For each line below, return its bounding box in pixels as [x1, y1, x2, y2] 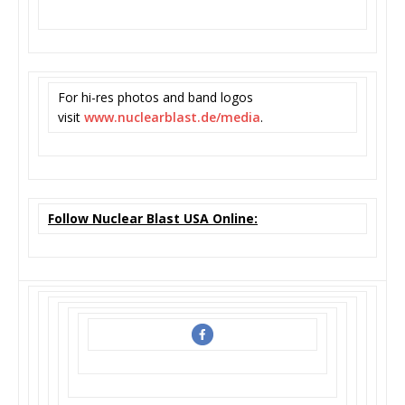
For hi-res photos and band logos [58, 88, 253, 106]
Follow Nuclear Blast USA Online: [48, 209, 258, 227]
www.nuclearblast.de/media [84, 108, 260, 126]
